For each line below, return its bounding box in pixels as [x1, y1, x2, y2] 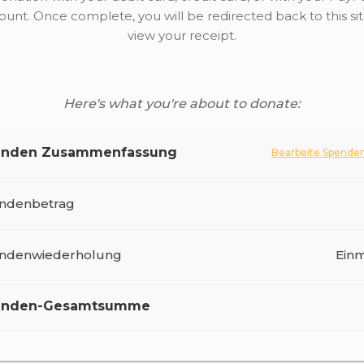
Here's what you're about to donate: [63, 96, 301, 111]
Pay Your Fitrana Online [65, 210, 279, 232]
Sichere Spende [158, 330, 228, 343]
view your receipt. [128, 28, 236, 43]
